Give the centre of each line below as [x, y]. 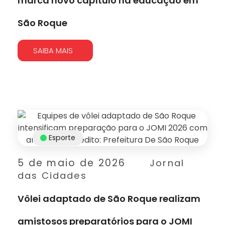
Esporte [62, 137]
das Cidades [52, 175]
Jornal [167, 163]
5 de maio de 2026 [72, 163]
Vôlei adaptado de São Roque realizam [109, 198]
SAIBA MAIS [53, 50]
